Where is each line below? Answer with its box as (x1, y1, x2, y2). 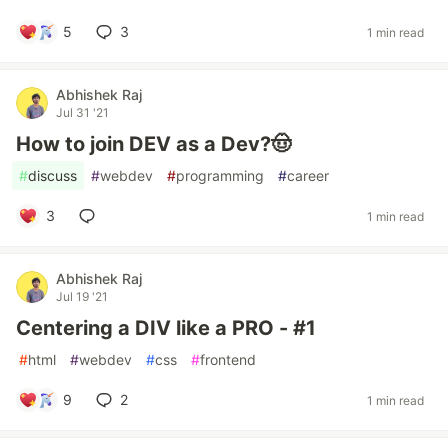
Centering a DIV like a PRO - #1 (16, 316, 316, 340)
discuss (28, 167, 77, 184)
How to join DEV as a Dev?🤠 (16, 132, 291, 156)
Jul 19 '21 (56, 289, 108, 304)
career (287, 167, 329, 184)
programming (176, 167, 264, 184)
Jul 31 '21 (56, 105, 109, 120)
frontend (200, 351, 256, 368)
